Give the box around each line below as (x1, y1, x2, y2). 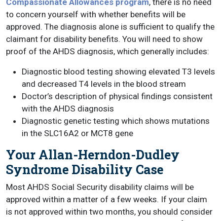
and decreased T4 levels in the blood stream (22, 79, 186, 89)
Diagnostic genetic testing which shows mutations (22, 116, 210, 126)
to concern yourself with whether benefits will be (6, 9, 185, 19)
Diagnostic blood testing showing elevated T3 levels (22, 67, 215, 76)
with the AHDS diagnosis (22, 104, 114, 113)
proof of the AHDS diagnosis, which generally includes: (6, 46, 209, 56)
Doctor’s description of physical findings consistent (22, 91, 213, 101)
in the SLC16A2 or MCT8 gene (22, 128, 133, 138)
